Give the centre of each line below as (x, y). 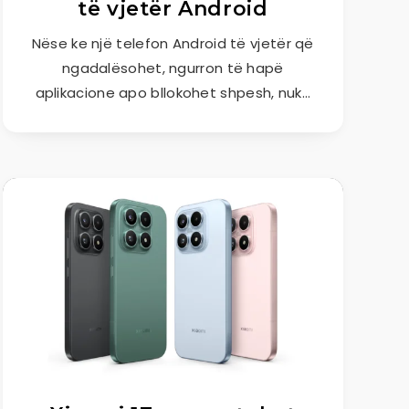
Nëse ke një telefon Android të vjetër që (173, 43)
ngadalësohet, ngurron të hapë (173, 68)
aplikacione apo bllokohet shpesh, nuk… (173, 93)
